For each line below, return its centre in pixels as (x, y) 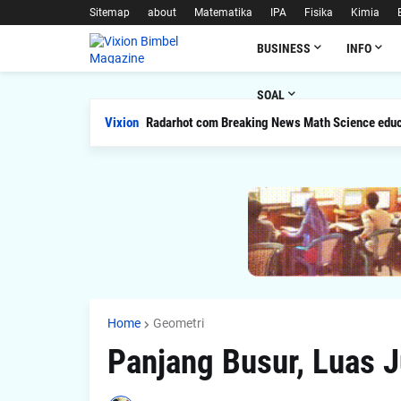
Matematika (223, 13)
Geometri (178, 323)
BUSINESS (284, 48)
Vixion (121, 123)
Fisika (318, 13)
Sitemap (109, 13)
